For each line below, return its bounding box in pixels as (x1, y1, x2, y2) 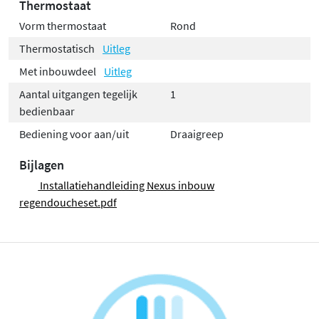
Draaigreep (170, 127, 224, 142)
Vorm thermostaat (19, 19, 106, 33)
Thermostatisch (19, 41, 97, 56)
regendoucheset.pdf (19, 195, 117, 210)
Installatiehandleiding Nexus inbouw (38, 178, 215, 193)
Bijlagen (19, 157, 64, 174)
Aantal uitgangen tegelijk (19, 87, 137, 102)
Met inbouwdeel (19, 64, 98, 79)
